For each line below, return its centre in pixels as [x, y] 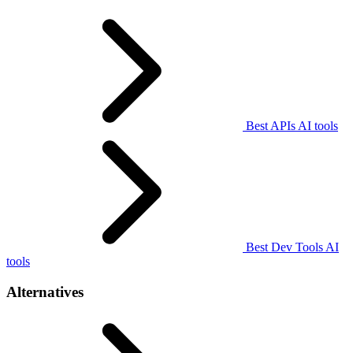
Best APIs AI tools [290, 126]
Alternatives [45, 292]
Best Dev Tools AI [291, 247]
